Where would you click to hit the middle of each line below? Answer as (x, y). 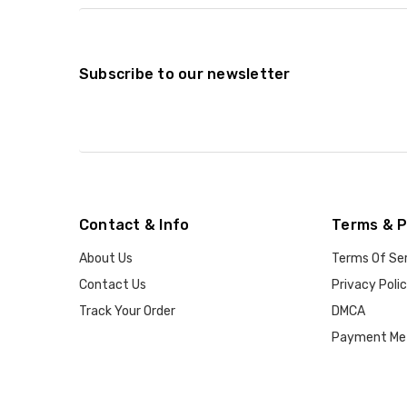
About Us (105, 259)
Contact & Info (134, 225)
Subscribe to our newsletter (184, 74)
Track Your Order (127, 312)
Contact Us (112, 285)
